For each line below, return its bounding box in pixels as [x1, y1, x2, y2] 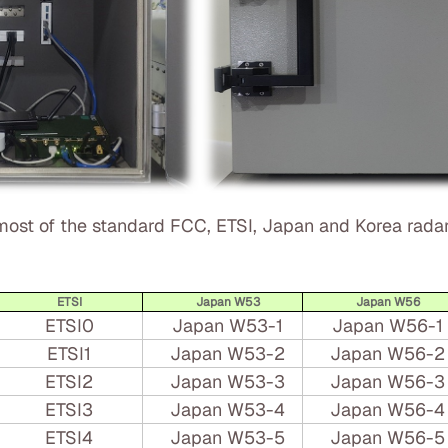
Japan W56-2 [330, 342, 445, 365]
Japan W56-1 [332, 314, 443, 337]
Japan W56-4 [330, 398, 445, 421]
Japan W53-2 [170, 342, 285, 365]
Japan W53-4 [170, 398, 285, 421]
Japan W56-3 [330, 370, 445, 393]
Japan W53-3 [170, 370, 285, 393]
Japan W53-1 [172, 314, 283, 337]
